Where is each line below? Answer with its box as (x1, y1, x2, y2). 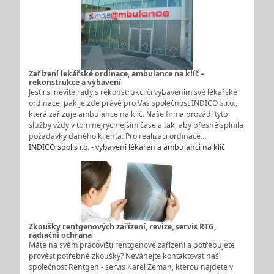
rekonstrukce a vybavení (28, 77, 121, 88)
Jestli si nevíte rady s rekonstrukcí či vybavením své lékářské (28, 87, 237, 98)
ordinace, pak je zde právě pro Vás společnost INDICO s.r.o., (28, 98, 237, 109)
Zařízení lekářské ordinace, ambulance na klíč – (28, 68, 204, 80)
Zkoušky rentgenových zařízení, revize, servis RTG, (28, 221, 216, 232)
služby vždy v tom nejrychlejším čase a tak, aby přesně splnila (28, 120, 243, 131)
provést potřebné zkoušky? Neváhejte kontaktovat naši (28, 250, 221, 261)
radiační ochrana (28, 229, 92, 240)
